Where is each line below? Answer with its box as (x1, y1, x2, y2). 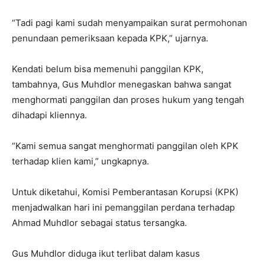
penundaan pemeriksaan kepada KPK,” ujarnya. (12, 32, 208, 44)
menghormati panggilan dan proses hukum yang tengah (12, 93, 244, 105)
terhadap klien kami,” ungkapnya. (12, 155, 149, 167)
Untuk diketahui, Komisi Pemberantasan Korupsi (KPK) (12, 186, 238, 198)
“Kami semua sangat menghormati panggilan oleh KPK (12, 140, 238, 151)
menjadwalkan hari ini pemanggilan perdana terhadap (12, 201, 235, 213)
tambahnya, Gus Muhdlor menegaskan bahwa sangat (12, 78, 231, 90)
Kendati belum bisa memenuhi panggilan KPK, (12, 63, 203, 75)
